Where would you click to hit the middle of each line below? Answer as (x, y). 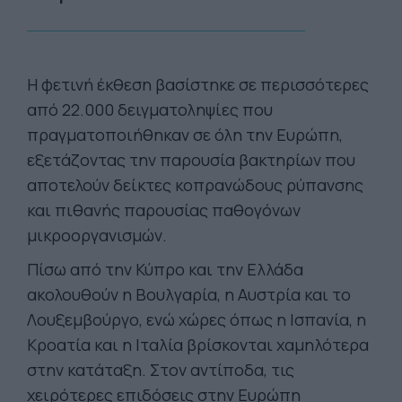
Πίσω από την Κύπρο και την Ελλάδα (165, 269)
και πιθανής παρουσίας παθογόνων (164, 210)
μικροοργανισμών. (97, 235)
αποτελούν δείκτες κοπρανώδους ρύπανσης (195, 185)
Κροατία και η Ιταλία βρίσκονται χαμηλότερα (198, 345)
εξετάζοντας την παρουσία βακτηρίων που (191, 160)
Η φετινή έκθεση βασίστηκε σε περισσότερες (198, 84)
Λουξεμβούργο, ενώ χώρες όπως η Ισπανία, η (197, 319)
